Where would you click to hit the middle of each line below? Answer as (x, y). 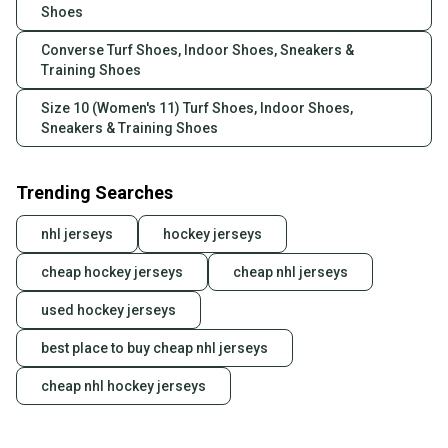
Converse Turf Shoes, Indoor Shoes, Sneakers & (197, 50)
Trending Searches (94, 193)
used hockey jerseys (108, 310)
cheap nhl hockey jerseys (123, 386)
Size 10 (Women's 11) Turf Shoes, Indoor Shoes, (197, 108)
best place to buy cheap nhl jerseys (154, 348)
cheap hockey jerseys (112, 272)
